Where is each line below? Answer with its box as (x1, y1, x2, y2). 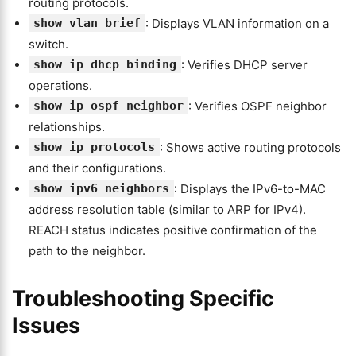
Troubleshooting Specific (12, 285, 274, 311)
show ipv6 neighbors (33, 181, 169, 195)
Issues (12, 312, 80, 339)
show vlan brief (33, 16, 141, 30)
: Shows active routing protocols (160, 140, 341, 155)
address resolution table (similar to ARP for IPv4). (29, 202, 306, 217)
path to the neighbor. (29, 243, 145, 258)
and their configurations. (29, 161, 166, 176)
